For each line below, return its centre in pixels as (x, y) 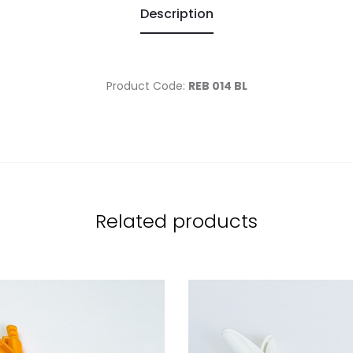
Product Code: (147, 85)
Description (176, 13)
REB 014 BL (217, 85)
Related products (176, 221)
